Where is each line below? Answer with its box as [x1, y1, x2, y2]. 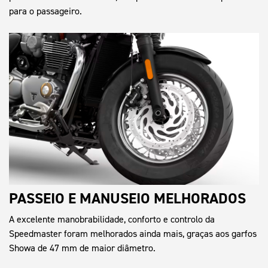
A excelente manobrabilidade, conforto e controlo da [9, 212, 215, 226]
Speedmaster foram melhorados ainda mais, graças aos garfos [9, 227, 257, 240]
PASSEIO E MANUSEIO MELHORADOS [9, 188, 246, 208]
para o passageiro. [9, 5, 82, 18]
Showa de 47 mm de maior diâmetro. [9, 241, 156, 254]
